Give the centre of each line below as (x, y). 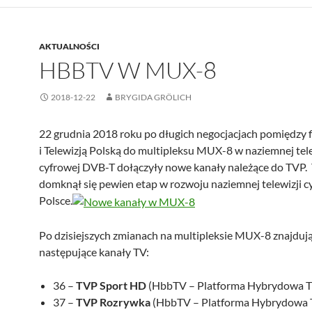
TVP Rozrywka (113, 302)
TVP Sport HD (111, 286)
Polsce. (56, 201)
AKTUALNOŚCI (69, 47)
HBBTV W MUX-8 (128, 70)
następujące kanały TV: (94, 252)
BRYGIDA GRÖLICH (153, 97)
